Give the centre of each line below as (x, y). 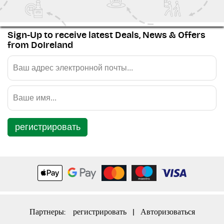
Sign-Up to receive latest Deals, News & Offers (106, 35)
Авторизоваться (167, 212)
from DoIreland (40, 45)
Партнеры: (48, 212)
